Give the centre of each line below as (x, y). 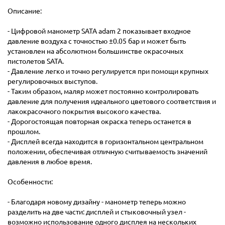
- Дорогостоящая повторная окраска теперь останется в (99, 121)
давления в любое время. (50, 161)
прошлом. (24, 131)
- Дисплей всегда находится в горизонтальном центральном (105, 141)
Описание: (25, 11)
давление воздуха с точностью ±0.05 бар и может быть (97, 41)
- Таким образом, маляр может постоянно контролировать (103, 91)
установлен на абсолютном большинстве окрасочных (95, 51)
